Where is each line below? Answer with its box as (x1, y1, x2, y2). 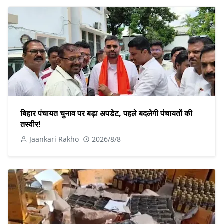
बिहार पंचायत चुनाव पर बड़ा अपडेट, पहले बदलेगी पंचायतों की (20, 107, 192, 119)
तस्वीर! (20, 118, 41, 130)
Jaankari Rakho (29, 134, 79, 144)
